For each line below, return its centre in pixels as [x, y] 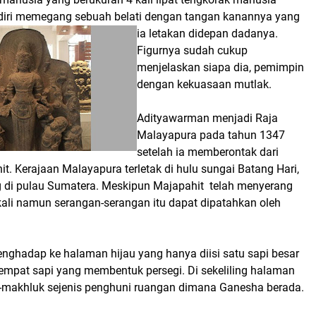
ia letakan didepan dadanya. [207, 34]
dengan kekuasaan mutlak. [204, 84]
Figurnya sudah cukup [192, 50]
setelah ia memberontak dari [208, 152]
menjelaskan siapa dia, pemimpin [220, 67]
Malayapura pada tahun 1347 [211, 135]
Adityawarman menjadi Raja [207, 118]
